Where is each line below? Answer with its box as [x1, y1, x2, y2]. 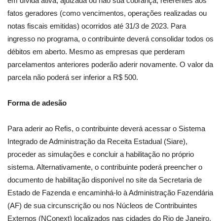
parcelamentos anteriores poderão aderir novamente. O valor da [7, 60, 213, 69]
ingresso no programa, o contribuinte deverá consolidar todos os [7, 35, 214, 43]
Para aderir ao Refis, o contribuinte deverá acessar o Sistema [7, 124, 205, 133]
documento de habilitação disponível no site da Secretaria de [7, 176, 202, 184]
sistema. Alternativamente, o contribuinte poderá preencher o [7, 163, 202, 172]
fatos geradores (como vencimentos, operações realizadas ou [7, 9, 207, 18]
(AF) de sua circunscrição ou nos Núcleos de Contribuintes [7, 201, 197, 210]
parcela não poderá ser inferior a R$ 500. [7, 73, 138, 82]
